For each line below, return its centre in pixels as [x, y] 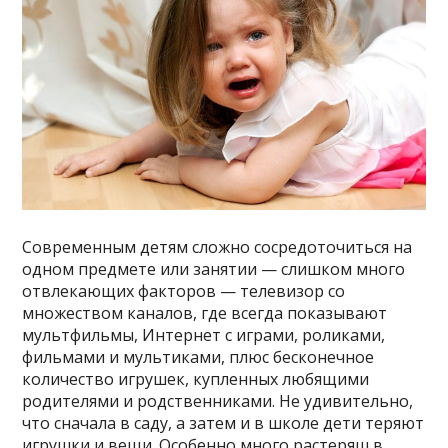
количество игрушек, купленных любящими [196, 378]
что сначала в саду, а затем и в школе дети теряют [223, 422]
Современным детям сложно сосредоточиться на [217, 246]
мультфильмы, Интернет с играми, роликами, [204, 334]
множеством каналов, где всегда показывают [205, 312]
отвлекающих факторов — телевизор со [184, 290]
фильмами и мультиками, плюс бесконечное [198, 356]
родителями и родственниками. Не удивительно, [218, 400]
